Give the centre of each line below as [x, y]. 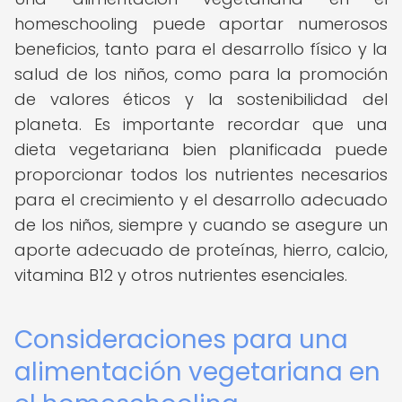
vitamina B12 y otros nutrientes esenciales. [181, 275]
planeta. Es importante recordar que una [201, 124]
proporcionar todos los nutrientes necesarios [201, 175]
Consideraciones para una [181, 340]
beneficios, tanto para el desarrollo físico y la [201, 49]
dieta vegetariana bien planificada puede [201, 149]
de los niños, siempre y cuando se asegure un [201, 225]
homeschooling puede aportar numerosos [201, 24]
